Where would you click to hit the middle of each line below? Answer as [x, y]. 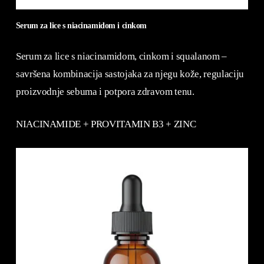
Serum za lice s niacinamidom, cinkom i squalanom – [121, 56]
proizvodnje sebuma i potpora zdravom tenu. [105, 91]
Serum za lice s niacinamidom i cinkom [81, 26]
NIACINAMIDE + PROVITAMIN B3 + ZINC [106, 124]
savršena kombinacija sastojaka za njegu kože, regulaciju [130, 74]
